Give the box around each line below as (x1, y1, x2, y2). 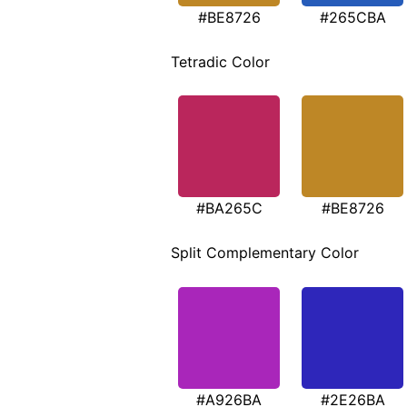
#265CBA (319, 7, 386, 26)
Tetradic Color (171, 52, 270, 71)
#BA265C (195, 199, 263, 218)
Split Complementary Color (171, 243, 359, 263)
